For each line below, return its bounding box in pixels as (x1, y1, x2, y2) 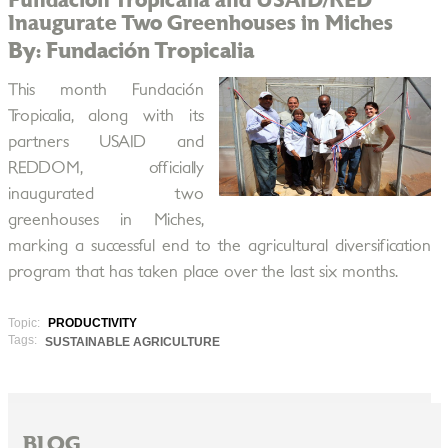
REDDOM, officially (7, 160, 204, 176)
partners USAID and (7, 134, 204, 150)
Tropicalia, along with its (7, 108, 204, 124)
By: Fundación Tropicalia (7, 40, 254, 62)
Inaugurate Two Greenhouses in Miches (7, 13, 393, 34)
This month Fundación (7, 82, 204, 98)
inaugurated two (7, 186, 204, 202)
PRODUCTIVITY (47, 316, 137, 330)
